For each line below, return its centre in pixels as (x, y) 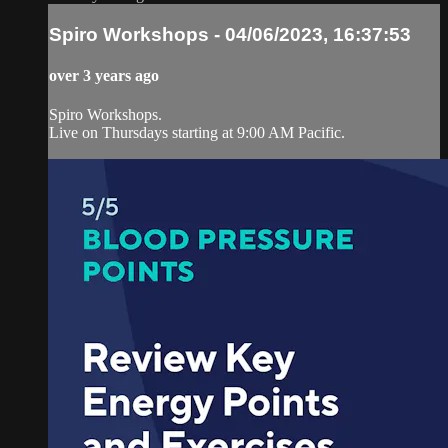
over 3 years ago (104, 76)
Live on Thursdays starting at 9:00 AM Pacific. (197, 133)
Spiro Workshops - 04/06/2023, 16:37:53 (230, 34)
